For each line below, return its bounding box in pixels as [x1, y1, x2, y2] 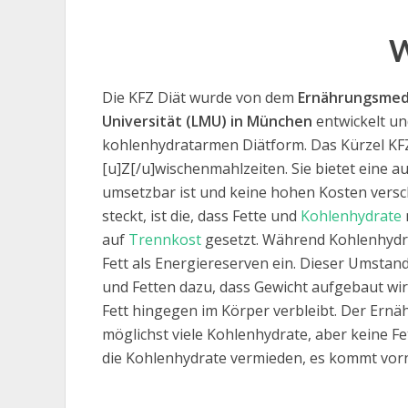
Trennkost [128, 229, 201, 250]
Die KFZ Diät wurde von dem [102, 87, 298, 107]
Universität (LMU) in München [102, 111, 312, 131]
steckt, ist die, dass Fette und [102, 206, 301, 226]
